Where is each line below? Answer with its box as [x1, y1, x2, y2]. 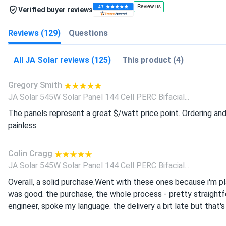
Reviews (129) [8, 28, 61, 38]
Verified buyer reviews [18, 5, 93, 14]
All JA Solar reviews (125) [14, 55, 111, 65]
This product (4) [122, 55, 184, 65]
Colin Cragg [8, 149, 52, 158]
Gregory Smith [8, 80, 62, 90]
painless [8, 121, 37, 130]
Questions [69, 28, 108, 38]
